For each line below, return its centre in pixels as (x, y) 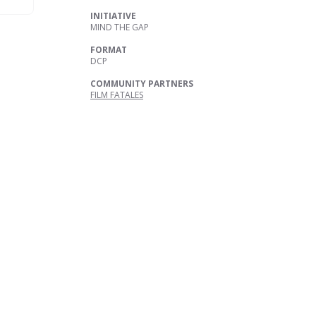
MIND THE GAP (120, 27)
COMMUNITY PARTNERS (142, 84)
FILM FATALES (117, 95)
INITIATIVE (113, 16)
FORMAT (109, 50)
